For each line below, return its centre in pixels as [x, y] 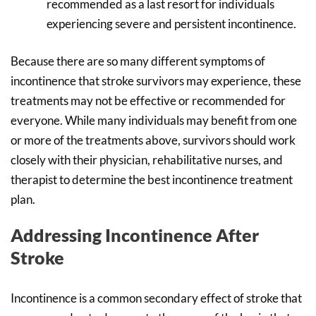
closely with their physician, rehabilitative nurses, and [147, 160]
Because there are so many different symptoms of [138, 61]
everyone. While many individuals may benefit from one [154, 121]
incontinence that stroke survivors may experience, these [156, 81]
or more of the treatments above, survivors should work [153, 140]
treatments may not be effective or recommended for [148, 101]
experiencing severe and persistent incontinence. [171, 23]
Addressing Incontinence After [135, 235]
